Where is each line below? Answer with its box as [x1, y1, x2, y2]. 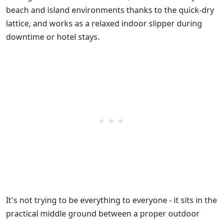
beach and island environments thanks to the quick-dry [6, 4, 214, 16]
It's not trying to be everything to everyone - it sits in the [6, 195, 217, 206]
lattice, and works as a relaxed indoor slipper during [6, 18, 202, 29]
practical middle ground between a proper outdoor [6, 208, 200, 220]
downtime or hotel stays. [6, 31, 100, 43]
